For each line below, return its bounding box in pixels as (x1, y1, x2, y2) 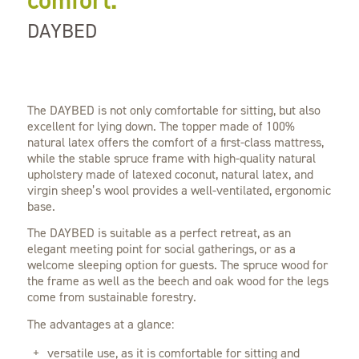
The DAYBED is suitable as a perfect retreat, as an (26, 224, 291, 242)
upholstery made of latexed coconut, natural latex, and (26, 165, 313, 183)
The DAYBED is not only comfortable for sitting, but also (26, 101, 321, 119)
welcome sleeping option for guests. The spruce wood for (26, 256, 328, 274)
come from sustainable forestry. (26, 288, 196, 306)
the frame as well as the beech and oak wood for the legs (26, 272, 329, 290)
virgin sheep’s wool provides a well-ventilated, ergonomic (26, 181, 331, 199)
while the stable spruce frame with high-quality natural (26, 149, 316, 167)
